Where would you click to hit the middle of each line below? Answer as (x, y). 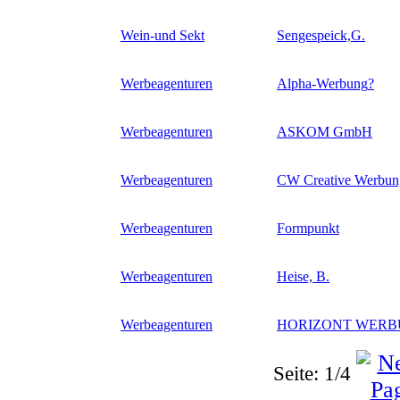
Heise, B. (303, 276)
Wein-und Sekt (162, 35)
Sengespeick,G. (321, 35)
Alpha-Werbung (322, 83)
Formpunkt (308, 228)
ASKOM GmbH (325, 131)
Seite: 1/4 (312, 373)
